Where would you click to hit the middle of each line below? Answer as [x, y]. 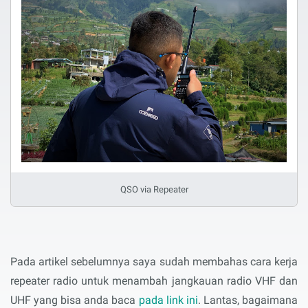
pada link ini [168, 300]
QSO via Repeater [154, 189]
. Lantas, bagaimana [248, 300]
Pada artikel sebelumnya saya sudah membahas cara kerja [154, 261]
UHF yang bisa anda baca [75, 300]
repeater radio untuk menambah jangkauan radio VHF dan [154, 280]
